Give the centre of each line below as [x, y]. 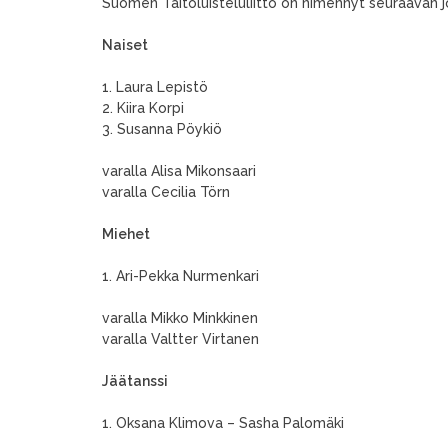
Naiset [125, 45]
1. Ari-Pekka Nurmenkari [180, 276]
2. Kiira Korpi [143, 108]
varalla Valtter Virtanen [180, 339]
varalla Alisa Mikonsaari [179, 171]
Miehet [126, 234]
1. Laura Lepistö [155, 87]
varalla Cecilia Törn [166, 192]
